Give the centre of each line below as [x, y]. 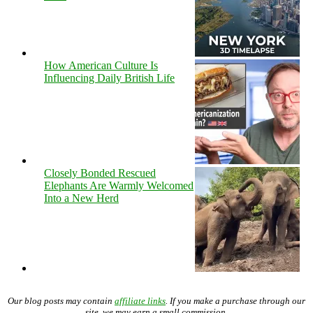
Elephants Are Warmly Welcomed [119, 185]
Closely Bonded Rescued [100, 173]
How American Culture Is [101, 65]
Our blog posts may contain [61, 300]
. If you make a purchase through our [235, 300]
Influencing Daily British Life [109, 78]
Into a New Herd [81, 198]
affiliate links [140, 300]
